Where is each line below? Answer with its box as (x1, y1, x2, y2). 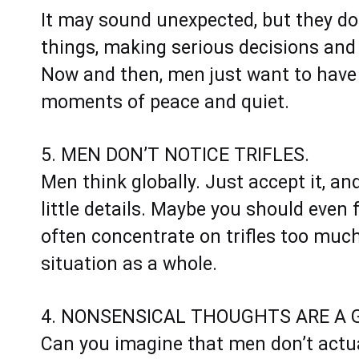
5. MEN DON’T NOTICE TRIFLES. (41, 143, 309, 166)
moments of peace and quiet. (41, 91, 289, 113)
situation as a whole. (41, 252, 217, 275)
